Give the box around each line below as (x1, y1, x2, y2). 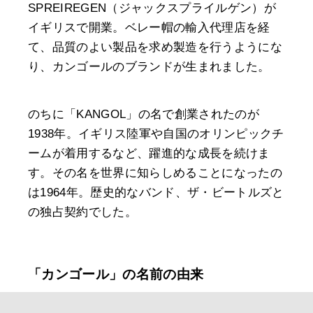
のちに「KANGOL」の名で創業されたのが (28, 107, 260, 121)
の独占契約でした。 (28, 205, 138, 219)
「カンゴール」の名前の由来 (28, 266, 204, 282)
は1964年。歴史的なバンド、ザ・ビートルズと (28, 185, 284, 199)
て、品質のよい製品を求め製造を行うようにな (28, 40, 283, 54)
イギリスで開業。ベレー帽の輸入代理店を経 (28, 20, 270, 34)
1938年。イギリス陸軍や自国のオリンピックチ (28, 126, 284, 140)
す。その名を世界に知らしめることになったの (28, 166, 283, 180)
